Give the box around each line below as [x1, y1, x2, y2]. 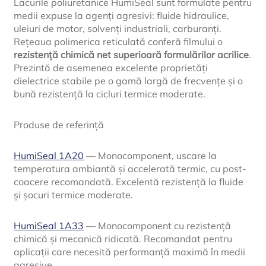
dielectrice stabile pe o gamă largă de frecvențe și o [14, 75, 243, 87]
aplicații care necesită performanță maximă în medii [14, 246, 246, 258]
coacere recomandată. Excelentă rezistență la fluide [14, 176, 244, 188]
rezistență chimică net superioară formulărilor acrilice [14, 49, 249, 61]
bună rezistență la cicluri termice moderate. [14, 88, 206, 100]
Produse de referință [14, 119, 104, 131]
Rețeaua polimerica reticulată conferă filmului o [14, 36, 223, 48]
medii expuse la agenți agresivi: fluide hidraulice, [14, 9, 230, 22]
